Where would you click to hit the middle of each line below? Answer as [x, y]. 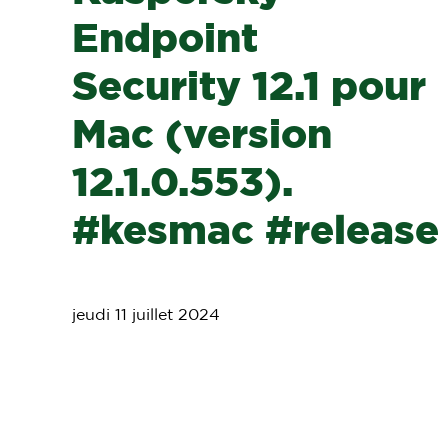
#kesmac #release [255, 232]
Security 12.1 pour [249, 88]
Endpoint [165, 40]
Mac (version [202, 136]
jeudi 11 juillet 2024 [146, 315]
